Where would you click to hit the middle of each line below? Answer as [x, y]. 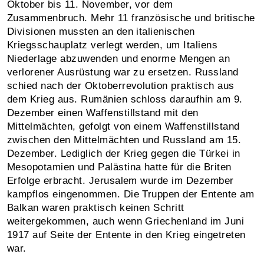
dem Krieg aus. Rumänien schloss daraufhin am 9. [125, 99]
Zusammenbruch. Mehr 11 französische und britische [131, 18]
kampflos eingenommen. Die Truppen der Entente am [131, 194]
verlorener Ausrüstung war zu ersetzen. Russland [123, 72]
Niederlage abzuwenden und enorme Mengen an [119, 58]
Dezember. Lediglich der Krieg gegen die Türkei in [124, 153]
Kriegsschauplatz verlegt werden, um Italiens [113, 45]
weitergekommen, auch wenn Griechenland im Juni [126, 221]
